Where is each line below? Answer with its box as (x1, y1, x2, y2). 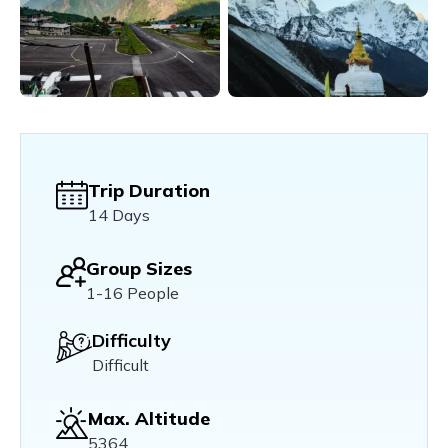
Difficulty (92, 328, 171, 352)
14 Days (88, 204, 150, 225)
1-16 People (86, 282, 179, 303)
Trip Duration (88, 178, 210, 202)
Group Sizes (86, 256, 192, 280)
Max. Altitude (88, 406, 210, 430)
